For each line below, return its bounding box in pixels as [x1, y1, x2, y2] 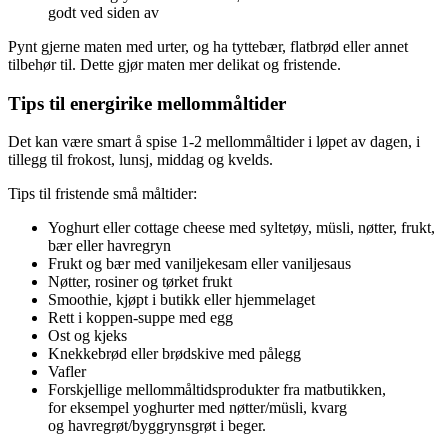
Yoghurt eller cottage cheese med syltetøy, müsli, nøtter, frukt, [48, 219, 435, 237]
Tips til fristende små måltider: [8, 185, 197, 203]
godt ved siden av [48, 3, 159, 21]
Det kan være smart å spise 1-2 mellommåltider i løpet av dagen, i [8, 133, 420, 151]
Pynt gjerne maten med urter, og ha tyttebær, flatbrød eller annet [8, 37, 408, 55]
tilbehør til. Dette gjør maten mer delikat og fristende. [8, 55, 341, 73]
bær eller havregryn [48, 237, 171, 255]
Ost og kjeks [48, 327, 127, 345]
